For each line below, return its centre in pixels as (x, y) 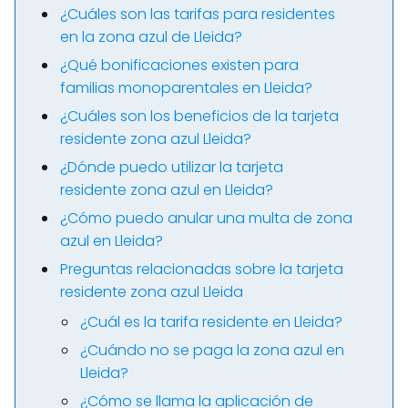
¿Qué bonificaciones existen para (179, 65)
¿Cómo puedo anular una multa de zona (206, 218)
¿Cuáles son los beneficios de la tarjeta (199, 116)
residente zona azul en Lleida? (167, 190)
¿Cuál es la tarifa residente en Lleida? (211, 322)
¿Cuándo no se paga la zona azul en (212, 350)
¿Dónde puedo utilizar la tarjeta (172, 167)
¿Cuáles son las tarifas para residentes (198, 14)
